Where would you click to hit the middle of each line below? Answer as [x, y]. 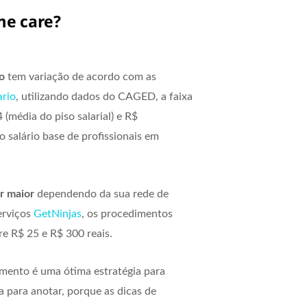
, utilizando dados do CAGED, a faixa [104, 96]
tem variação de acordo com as [82, 76]
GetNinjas [58, 213]
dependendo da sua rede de [101, 194]
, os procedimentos [127, 213]
